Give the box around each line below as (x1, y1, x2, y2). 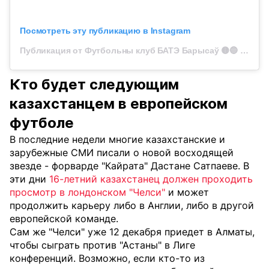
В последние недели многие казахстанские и (10, 133, 225, 145)
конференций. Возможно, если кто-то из (10, 252, 205, 264)
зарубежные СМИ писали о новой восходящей (10, 146, 234, 159)
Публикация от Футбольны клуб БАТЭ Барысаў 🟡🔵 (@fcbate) (240, 45, 249, 55)
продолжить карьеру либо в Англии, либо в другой (10, 199, 254, 211)
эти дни (10, 172, 49, 185)
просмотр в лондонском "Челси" (10, 186, 165, 198)
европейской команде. (10, 212, 118, 225)
